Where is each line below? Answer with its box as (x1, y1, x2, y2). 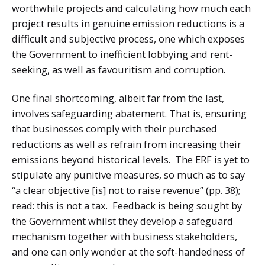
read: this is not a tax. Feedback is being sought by (12, 199, 242, 213)
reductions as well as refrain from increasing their (12, 137, 241, 151)
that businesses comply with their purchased (12, 122, 217, 136)
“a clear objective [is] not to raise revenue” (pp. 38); (12, 183, 240, 198)
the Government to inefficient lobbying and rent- (12, 47, 232, 62)
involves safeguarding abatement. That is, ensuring (12, 106, 247, 121)
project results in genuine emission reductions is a (12, 17, 244, 31)
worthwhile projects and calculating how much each (12, 1, 251, 15)
